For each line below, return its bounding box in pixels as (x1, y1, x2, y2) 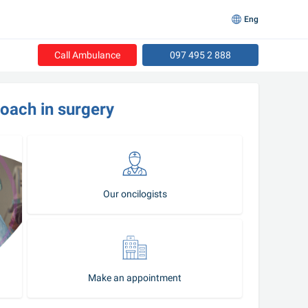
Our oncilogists (102, 188, 167, 199)
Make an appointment (88, 272, 181, 283)
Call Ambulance (54, 49, 120, 60)
